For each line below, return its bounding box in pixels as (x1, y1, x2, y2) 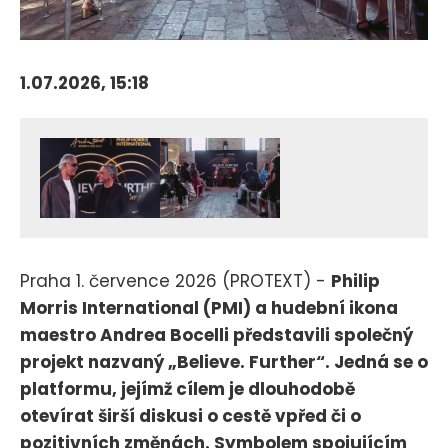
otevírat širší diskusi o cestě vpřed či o (20, 404, 361, 429)
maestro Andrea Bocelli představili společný (20, 323, 413, 348)
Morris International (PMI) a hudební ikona (20, 296, 398, 321)
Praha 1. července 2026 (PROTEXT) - (20, 269, 331, 294)
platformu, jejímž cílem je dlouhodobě (20, 377, 355, 402)
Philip (331, 269, 380, 294)
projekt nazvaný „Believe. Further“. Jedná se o (20, 350, 428, 375)
